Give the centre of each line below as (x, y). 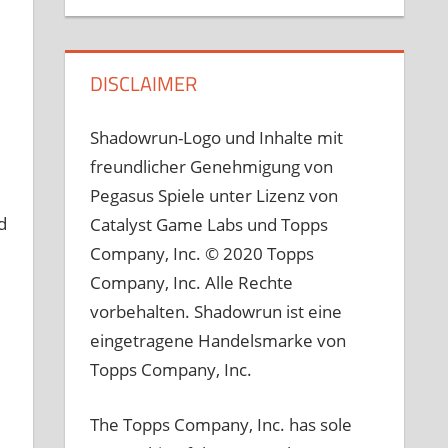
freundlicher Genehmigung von (212, 167)
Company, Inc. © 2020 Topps (202, 254)
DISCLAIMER (144, 83)
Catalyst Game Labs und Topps (209, 225)
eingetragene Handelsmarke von (218, 341)
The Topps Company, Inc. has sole (221, 424)
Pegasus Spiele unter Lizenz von (214, 196)
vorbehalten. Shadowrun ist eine (216, 312)
